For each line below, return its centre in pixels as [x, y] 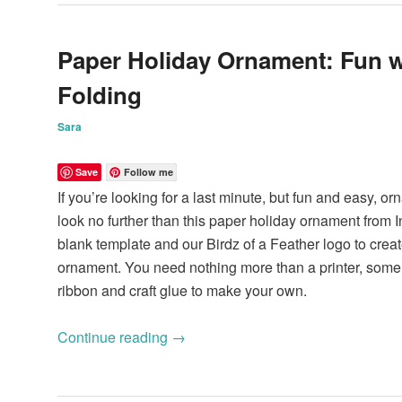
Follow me [149, 172]
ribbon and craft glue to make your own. [182, 291]
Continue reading [114, 337]
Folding [100, 94]
